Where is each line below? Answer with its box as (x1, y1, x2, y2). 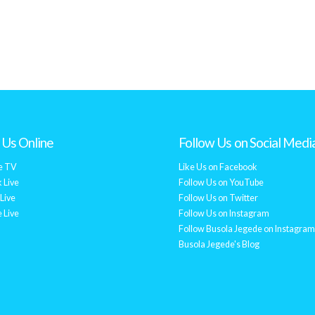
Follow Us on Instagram (179, 208, 269, 219)
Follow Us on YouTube (179, 177, 264, 188)
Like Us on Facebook (179, 162, 257, 172)
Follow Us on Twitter (179, 193, 258, 203)
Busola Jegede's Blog (179, 239, 259, 250)
